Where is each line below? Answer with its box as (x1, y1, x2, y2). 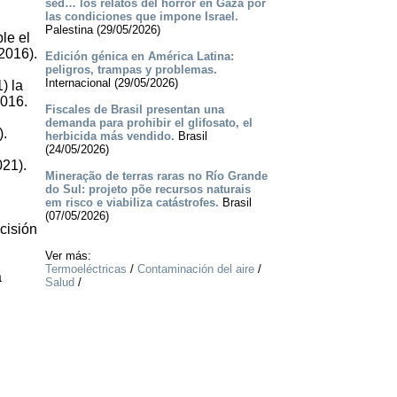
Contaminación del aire (136, 262, 254, 276)
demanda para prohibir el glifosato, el (44, 116, 253, 130)
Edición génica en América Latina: (44, 50, 234, 64)
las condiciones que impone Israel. (44, 10, 238, 24)
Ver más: (44, 249, 91, 263)
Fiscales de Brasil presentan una (44, 103, 224, 117)
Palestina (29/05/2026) (44, 23, 160, 37)
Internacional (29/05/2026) (44, 76, 178, 90)
